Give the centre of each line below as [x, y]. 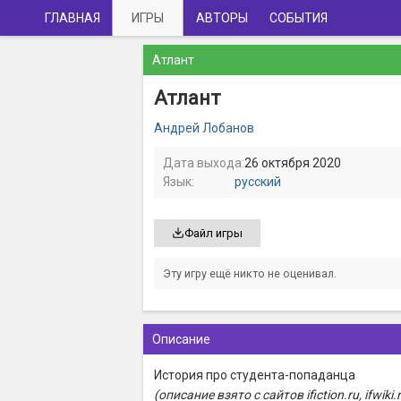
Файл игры [213, 233]
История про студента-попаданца [255, 375]
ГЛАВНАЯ [73, 18]
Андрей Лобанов [204, 128]
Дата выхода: [204, 162]
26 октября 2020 [293, 162]
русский [258, 181]
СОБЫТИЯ [299, 18]
